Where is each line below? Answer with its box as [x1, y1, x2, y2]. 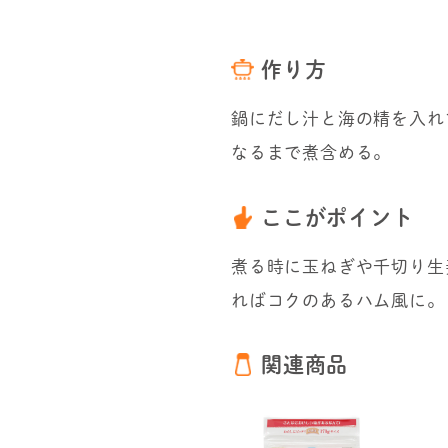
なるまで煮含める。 [231, 144, 392, 161]
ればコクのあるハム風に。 [231, 291, 445, 309]
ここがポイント [261, 206, 414, 228]
